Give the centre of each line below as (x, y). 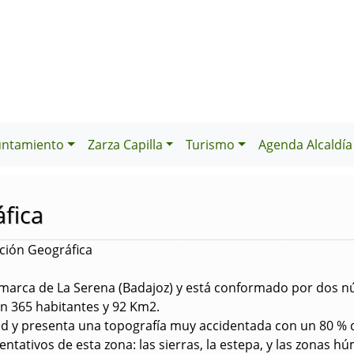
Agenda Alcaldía (305, 145)
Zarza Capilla (125, 145)
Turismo (211, 145)
